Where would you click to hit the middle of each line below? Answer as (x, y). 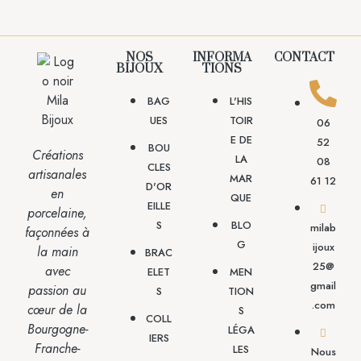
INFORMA (222, 57)
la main (57, 251)
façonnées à (57, 232)
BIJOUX (139, 68)
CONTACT (304, 57)
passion (50, 290)
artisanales (57, 174)
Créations (57, 155)
